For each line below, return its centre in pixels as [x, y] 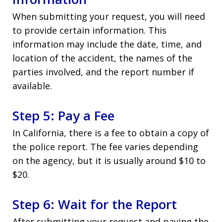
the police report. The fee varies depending [105, 146]
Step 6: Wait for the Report [95, 204]
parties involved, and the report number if [103, 72]
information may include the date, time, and [107, 44]
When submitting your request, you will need [109, 16]
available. [32, 85]
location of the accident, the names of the [102, 58]
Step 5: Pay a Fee [63, 115]
